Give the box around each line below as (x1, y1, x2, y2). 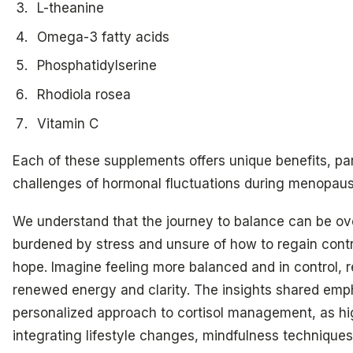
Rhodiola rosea (36, 86, 131, 102)
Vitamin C (36, 115, 98, 132)
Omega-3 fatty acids (36, 28, 169, 45)
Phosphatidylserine (36, 58, 157, 74)
